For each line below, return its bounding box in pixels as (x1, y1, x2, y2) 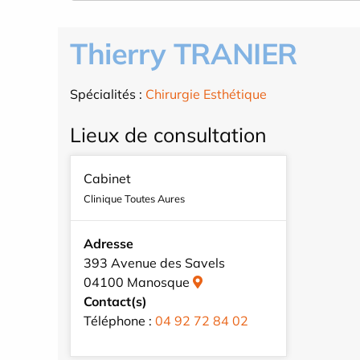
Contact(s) (84, 293, 147, 310)
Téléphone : (84, 313, 155, 329)
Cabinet (84, 170, 131, 187)
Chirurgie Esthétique (145, 86, 267, 103)
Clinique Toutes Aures (84, 192, 185, 206)
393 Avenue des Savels (84, 255, 225, 272)
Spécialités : (70, 86, 145, 103)
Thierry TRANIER (70, 35, 297, 72)
